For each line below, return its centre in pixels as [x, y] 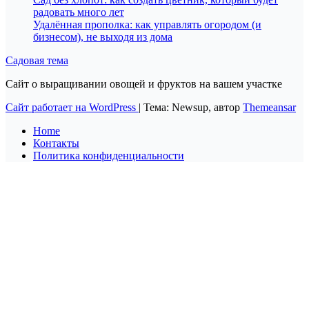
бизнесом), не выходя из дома [103, 37]
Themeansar [269, 108]
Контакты [56, 143]
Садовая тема [37, 61]
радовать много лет [79, 12]
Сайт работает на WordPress [72, 108]
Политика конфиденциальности [109, 156]
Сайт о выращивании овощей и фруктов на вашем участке [144, 84]
